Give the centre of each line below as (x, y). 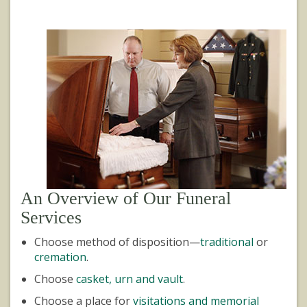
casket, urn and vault (130, 279)
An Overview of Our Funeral (126, 198)
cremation (60, 257)
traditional (227, 242)
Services (51, 217)
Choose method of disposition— (117, 242)
